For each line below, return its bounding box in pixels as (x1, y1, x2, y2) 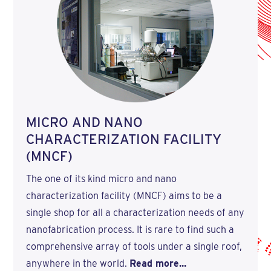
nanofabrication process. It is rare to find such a (25, 224, 234, 236)
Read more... (129, 258, 186, 270)
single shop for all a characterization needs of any (25, 207, 244, 219)
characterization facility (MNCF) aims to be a (25, 190, 222, 202)
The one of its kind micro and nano (25, 173, 177, 185)
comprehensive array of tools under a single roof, (25, 241, 242, 253)
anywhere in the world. (25, 258, 129, 270)
